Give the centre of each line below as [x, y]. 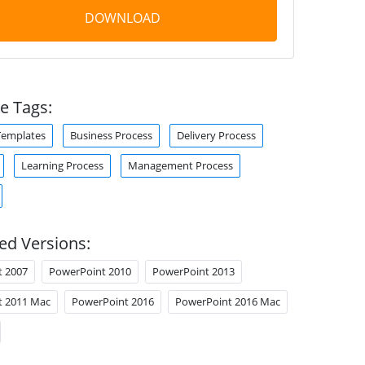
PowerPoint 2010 [90, 271]
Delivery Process [216, 135]
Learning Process [62, 165]
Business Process [111, 135]
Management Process [180, 165]
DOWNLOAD [122, 18]
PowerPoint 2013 [193, 271]
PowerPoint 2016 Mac [227, 301]
